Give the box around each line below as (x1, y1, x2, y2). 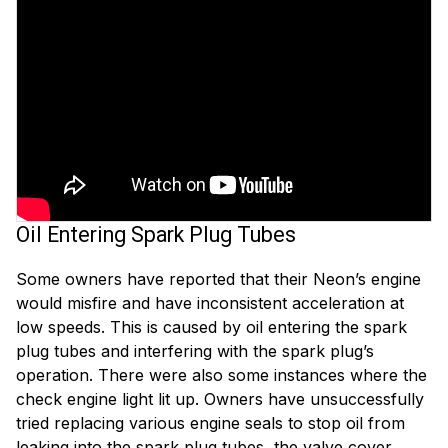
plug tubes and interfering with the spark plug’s (16, 341, 374, 362)
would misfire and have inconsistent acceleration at (16, 293, 404, 314)
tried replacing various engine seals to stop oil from (16, 413, 405, 434)
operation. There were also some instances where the (16, 365, 427, 386)
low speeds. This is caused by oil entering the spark (16, 317, 407, 338)
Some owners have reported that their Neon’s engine (16, 269, 421, 290)
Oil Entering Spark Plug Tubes (16, 222, 301, 248)
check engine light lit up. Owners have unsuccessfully (16, 389, 424, 410)
